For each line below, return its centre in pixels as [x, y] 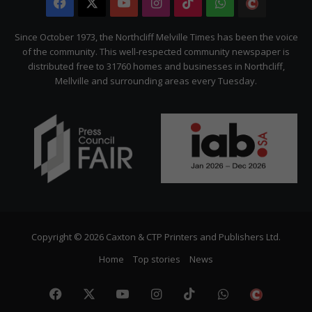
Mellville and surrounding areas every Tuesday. [156, 80]
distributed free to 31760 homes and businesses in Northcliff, [156, 66]
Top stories [157, 259]
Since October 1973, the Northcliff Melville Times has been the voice [156, 37]
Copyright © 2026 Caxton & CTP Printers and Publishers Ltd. [156, 236]
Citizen [287, 31]
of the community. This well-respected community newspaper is [156, 51]
